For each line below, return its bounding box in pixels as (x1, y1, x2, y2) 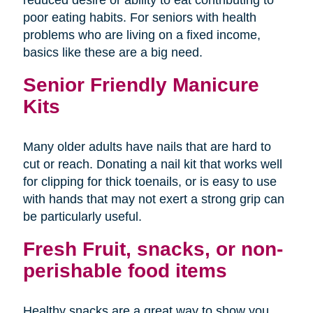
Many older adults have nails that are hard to (22, 139, 271, 154)
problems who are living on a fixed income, (22, 27, 261, 42)
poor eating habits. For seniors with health (22, 10, 256, 24)
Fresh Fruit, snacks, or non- (22, 237, 283, 260)
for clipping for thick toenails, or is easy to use (22, 174, 277, 189)
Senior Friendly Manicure (22, 73, 259, 96)
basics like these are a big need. (22, 45, 203, 59)
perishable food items (22, 259, 227, 282)
